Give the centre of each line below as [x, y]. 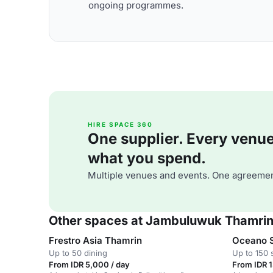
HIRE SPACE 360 [120, 124]
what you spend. [147, 158]
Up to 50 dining [78, 253]
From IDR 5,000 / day [89, 264]
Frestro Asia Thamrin [95, 240]
